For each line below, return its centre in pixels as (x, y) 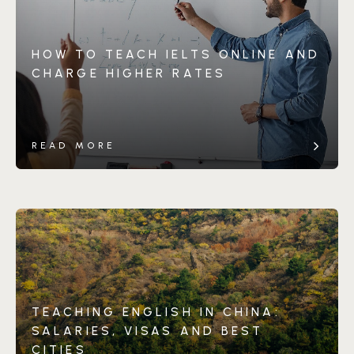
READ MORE (73, 145)
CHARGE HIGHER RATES (129, 73)
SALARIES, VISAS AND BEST (148, 331)
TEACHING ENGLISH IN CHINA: (156, 312)
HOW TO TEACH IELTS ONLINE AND (176, 54)
